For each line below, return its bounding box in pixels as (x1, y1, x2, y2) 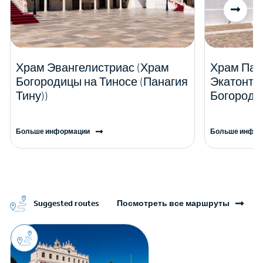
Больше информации (16, 127, 90, 136)
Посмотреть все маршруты (117, 198, 230, 209)
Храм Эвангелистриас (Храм (16, 60, 169, 75)
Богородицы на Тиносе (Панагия (16, 75, 188, 89)
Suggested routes (33, 198, 100, 209)
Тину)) (16, 89, 48, 103)
